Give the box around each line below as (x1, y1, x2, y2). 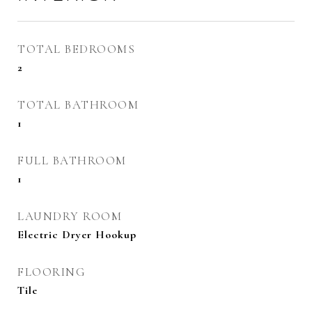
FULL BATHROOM (17, 153, 127, 168)
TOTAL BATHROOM (17, 97, 139, 112)
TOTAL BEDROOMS (17, 42, 135, 56)
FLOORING (17, 265, 86, 279)
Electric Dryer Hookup (17, 228, 136, 242)
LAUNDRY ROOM (17, 209, 122, 224)
